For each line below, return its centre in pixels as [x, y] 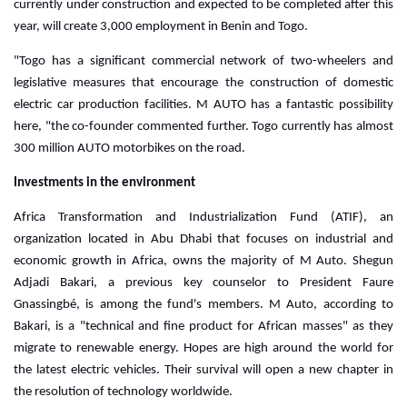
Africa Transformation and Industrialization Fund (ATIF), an [203, 217]
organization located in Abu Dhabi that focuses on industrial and [203, 239]
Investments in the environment [104, 183]
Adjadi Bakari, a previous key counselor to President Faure [203, 283]
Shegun [373, 261]
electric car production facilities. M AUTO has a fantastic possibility [203, 104]
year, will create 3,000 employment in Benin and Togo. [161, 26]
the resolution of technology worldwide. [123, 392]
